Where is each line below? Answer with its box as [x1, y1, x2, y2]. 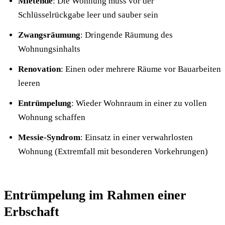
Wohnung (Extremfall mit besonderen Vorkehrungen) [18, 147, 208, 156]
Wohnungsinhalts [18, 44, 80, 54]
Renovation [18, 64, 61, 74]
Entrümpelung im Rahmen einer [4, 188, 186, 202]
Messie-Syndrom [18, 133, 80, 142]
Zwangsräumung [18, 30, 80, 40]
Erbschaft [4, 204, 59, 219]
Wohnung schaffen [18, 113, 85, 122]
